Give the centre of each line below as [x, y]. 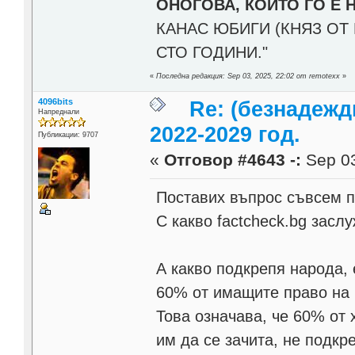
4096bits [55, 101]
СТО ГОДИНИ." [212, 52]
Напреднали [58, 111]
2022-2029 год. [225, 134]
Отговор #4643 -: [233, 160]
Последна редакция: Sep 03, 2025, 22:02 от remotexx [248, 76]
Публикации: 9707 [68, 134]
